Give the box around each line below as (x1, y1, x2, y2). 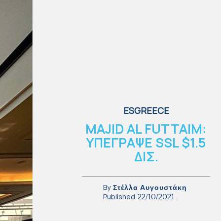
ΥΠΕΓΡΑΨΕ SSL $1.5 (86, 134, 206, 151)
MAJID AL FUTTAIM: (85, 120, 207, 138)
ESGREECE (123, 104, 169, 116)
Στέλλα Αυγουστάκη (112, 183, 187, 191)
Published (103, 191, 135, 201)
